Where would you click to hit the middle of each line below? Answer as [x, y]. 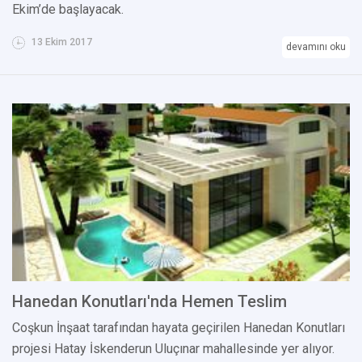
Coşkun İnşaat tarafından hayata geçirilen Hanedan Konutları [179, 327]
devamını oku [316, 46]
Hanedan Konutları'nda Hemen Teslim [149, 301]
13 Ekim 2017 [61, 42]
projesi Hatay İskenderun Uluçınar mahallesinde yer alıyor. [173, 348]
